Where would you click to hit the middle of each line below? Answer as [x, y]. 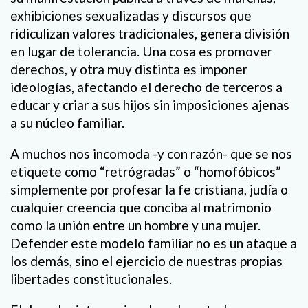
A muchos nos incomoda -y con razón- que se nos [151, 153]
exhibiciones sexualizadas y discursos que [131, 15]
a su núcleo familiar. [67, 122]
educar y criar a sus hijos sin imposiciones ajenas [150, 104]
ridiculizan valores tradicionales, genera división [150, 33]
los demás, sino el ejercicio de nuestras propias [146, 261]
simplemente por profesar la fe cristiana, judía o [149, 189]
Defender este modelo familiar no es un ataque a [154, 243]
